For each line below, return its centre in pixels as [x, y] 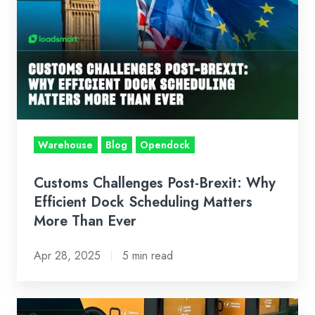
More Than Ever [85, 220]
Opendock [165, 144]
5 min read [147, 255]
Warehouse [66, 144]
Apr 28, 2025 [67, 255]
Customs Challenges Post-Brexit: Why [155, 182]
